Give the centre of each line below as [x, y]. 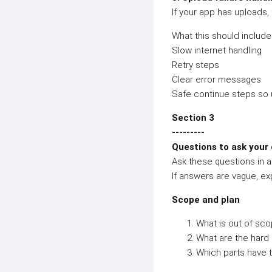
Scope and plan [206, 200]
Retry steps [195, 65]
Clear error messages [216, 80]
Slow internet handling [217, 50]
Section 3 [193, 118]
